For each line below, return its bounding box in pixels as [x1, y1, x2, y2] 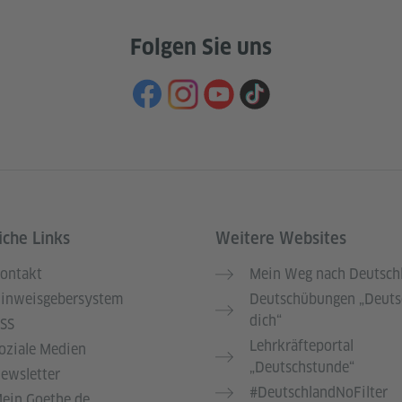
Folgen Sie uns [130, 34, 272, 61]
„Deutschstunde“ [249, 358, 354, 378]
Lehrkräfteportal [249, 336, 354, 356]
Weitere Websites [215, 229, 346, 249]
